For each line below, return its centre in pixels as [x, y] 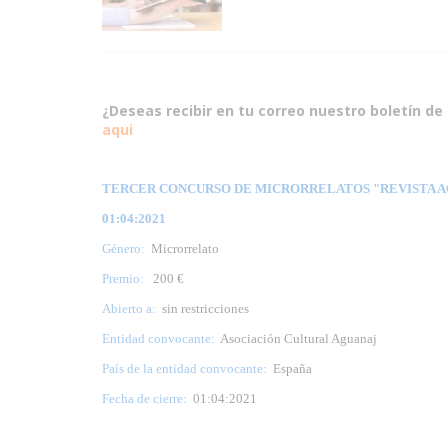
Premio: [124, 278]
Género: [123, 248]
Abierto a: [129, 308]
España [289, 368]
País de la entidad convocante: [184, 368]
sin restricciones [202, 308]
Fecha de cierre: [144, 398]
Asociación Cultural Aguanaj [296, 338]
